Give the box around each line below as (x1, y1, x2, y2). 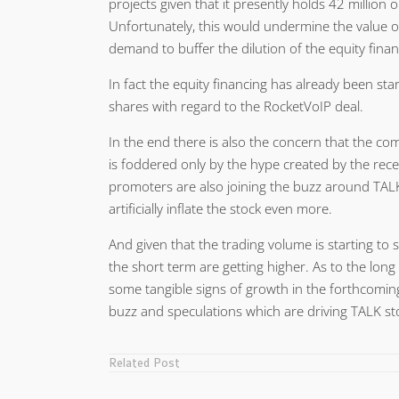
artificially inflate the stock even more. (109, 199, 332, 217)
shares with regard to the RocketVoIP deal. (109, 96, 363, 115)
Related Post (109, 355, 180, 370)
